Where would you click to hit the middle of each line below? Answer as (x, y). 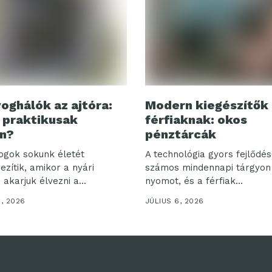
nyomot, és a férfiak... (194, 181)
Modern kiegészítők (207, 105)
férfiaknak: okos (196, 119)
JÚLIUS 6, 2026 (175, 201)
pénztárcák (181, 134)
